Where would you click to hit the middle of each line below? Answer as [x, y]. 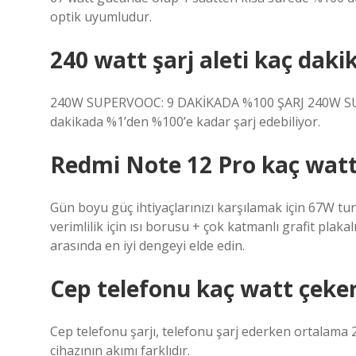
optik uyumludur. [101, 17]
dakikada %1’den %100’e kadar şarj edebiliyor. [185, 122]
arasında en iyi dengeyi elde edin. [147, 246]
